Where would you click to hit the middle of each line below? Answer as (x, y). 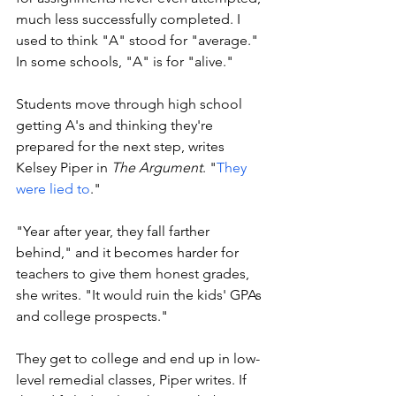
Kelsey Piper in (64, 168)
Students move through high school (131, 104)
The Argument (157, 168)
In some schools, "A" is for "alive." (126, 62)
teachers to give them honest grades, (134, 274)
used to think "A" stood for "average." (139, 41)
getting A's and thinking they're (116, 126)
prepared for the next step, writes (122, 147)
